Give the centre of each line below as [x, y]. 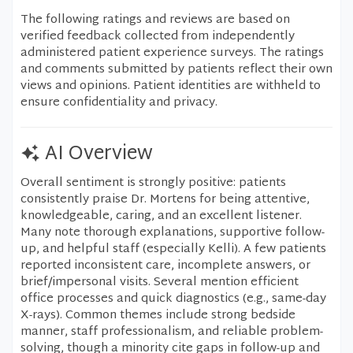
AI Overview [99, 154]
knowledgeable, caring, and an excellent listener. [161, 216]
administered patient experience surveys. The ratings [172, 53]
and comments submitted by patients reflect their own [176, 70]
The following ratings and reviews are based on [155, 20]
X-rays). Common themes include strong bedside [158, 316]
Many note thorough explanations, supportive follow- [173, 233]
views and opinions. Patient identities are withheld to [171, 86]
